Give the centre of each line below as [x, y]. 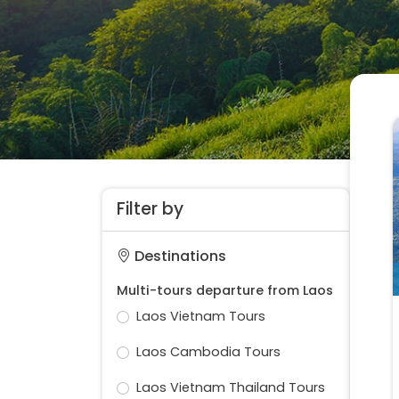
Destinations [179, 256]
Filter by [150, 209]
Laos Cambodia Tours [208, 352]
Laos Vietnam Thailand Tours [230, 388]
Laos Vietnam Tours [200, 317]
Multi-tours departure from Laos [225, 291]
